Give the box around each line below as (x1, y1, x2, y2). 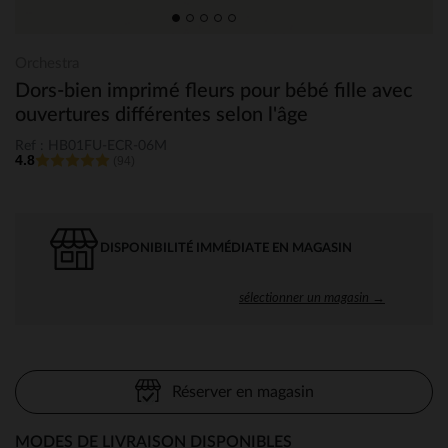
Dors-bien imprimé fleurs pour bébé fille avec (15, 81, 413, 101)
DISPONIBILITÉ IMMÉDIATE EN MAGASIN (100, 241, 352, 255)
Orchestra (15, 56, 79, 71)
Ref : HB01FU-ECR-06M (15, 138, 167, 153)
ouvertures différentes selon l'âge (15, 105, 308, 125)
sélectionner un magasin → (239, 288, 385, 305)
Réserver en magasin (171, 383, 314, 400)
